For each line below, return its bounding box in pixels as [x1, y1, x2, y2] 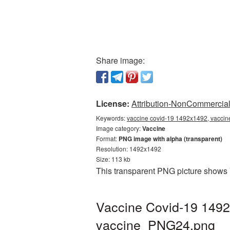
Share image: [96, 54, 145, 66]
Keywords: [96, 113, 127, 122]
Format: [96, 134, 119, 143]
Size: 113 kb [96, 155, 130, 163]
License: [96, 98, 129, 109]
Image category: [96, 124, 142, 132]
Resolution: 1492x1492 [96, 144, 161, 153]
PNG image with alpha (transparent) [119, 134, 222, 143]
